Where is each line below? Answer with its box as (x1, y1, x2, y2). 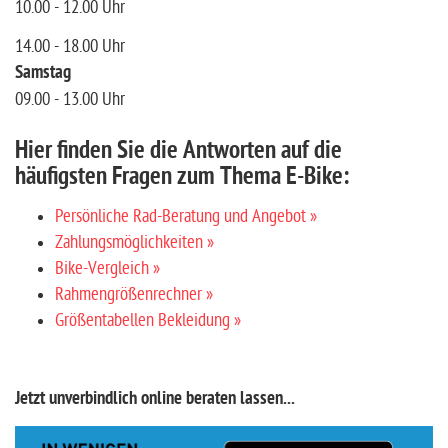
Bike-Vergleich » (55, 258, 160, 279)
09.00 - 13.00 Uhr (15, 89, 125, 110)
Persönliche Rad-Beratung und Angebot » (55, 206, 317, 227)
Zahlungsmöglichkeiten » (55, 232, 214, 253)
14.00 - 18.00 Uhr (15, 36, 125, 57)
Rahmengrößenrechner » (55, 284, 213, 305)
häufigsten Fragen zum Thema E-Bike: (15, 162, 349, 194)
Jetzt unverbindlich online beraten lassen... (15, 388, 295, 411)
